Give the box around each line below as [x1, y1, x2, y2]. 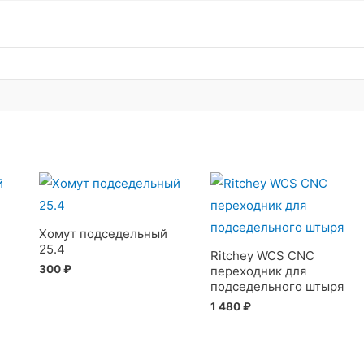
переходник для [210, 262, 307, 279]
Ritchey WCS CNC [210, 247, 315, 263]
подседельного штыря [210, 278, 344, 294]
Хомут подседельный [38, 225, 167, 241]
